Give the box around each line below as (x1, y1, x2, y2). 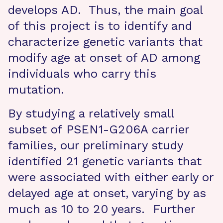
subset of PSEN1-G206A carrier (8, 122, 189, 136)
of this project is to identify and (8, 19, 192, 33)
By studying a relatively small (8, 107, 174, 120)
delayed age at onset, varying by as (8, 186, 206, 200)
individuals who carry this (8, 67, 156, 81)
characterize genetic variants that (8, 35, 203, 49)
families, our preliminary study (8, 138, 183, 152)
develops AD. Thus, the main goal (8, 3, 203, 17)
